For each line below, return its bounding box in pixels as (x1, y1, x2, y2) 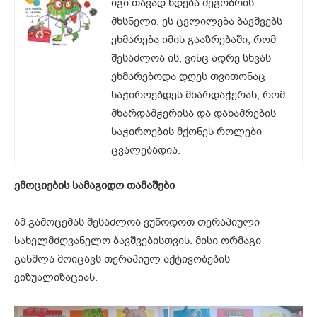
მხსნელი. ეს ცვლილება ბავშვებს (111, 14, 282, 29)
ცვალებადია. (111, 143, 180, 158)
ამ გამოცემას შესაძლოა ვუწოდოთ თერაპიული (14, 215, 260, 230)
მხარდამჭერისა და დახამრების (111, 106, 276, 121)
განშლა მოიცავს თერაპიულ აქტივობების (14, 252, 230, 267)
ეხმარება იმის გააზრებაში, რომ (111, 33, 276, 47)
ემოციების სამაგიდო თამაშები (14, 178, 175, 193)
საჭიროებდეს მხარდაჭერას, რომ (111, 88, 288, 103)
